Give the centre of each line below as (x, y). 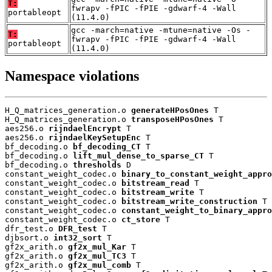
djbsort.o (29, 237)
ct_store (141, 219)
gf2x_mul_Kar (97, 246)
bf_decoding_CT (107, 146)
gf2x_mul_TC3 (97, 256)
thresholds (97, 165)
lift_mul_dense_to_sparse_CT (138, 155)
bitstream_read (155, 183)
